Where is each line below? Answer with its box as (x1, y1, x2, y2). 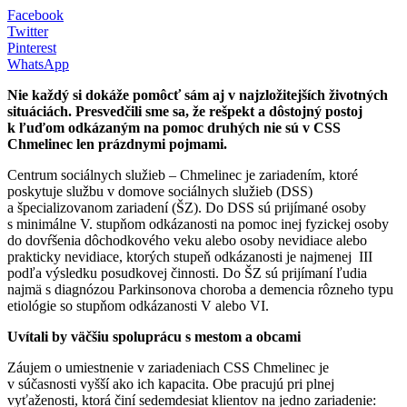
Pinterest (7, 39, 56, 55)
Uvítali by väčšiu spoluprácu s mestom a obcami (7, 328, 301, 344)
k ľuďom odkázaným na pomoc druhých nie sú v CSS (7, 119, 341, 135)
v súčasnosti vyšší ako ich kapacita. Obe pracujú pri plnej (7, 375, 334, 392)
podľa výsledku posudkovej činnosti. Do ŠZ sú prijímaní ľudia (7, 264, 367, 281)
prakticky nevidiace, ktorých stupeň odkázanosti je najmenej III (7, 248, 372, 264)
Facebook (7, 6, 64, 23)
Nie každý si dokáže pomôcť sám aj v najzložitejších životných (7, 86, 388, 103)
